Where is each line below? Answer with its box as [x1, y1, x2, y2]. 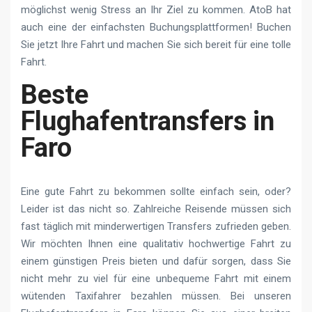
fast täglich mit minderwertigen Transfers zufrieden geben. [21, 219, 291, 233]
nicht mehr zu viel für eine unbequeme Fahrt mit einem [21, 272, 291, 285]
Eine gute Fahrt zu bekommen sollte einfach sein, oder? [21, 185, 291, 198]
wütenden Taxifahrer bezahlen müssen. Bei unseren [21, 289, 291, 302]
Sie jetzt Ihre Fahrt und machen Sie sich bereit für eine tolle [21, 38, 291, 51]
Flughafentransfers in [21, 105, 274, 136]
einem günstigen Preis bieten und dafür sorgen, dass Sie [21, 254, 291, 267]
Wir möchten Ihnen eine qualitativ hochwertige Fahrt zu [21, 237, 291, 250]
